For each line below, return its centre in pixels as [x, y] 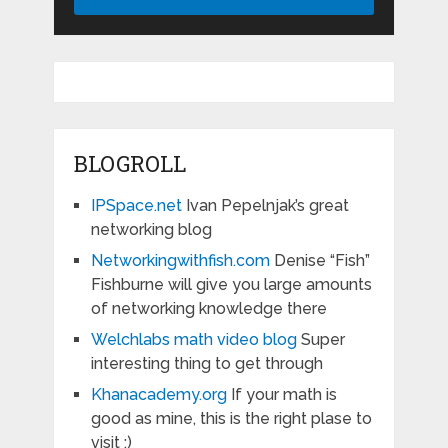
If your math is [281, 395]
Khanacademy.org [158, 395]
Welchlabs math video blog [193, 340]
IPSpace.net [136, 206]
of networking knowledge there [208, 309]
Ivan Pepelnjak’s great [265, 206]
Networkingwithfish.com [180, 261]
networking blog [151, 230]
